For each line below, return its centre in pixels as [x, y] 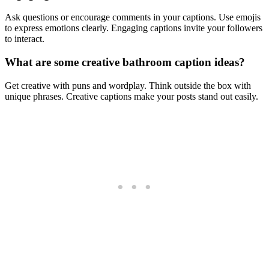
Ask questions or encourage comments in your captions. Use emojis [133, 17]
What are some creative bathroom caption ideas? [125, 62]
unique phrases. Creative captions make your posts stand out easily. [131, 96]
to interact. [25, 39]
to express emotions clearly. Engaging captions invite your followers [134, 28]
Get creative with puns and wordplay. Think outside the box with [128, 85]
